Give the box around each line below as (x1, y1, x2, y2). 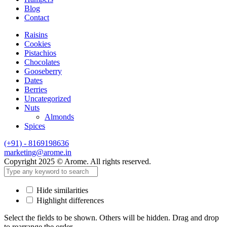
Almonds (45, 112, 74, 121)
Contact (24, 13, 49, 22)
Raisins (24, 30, 48, 39)
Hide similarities (34, 185, 88, 195)
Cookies (24, 39, 51, 48)
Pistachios (24, 48, 56, 57)
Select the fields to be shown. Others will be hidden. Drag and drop (4, 213, 219, 222)
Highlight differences (34, 196, 104, 205)
